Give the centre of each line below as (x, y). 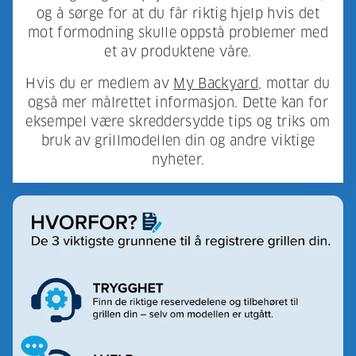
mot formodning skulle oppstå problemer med (178, 33)
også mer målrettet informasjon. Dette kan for (178, 103)
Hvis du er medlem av (100, 83)
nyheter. (178, 160)
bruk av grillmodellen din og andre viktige (178, 141)
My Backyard (216, 83)
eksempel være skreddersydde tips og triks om (178, 122)
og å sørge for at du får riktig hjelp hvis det (178, 14)
